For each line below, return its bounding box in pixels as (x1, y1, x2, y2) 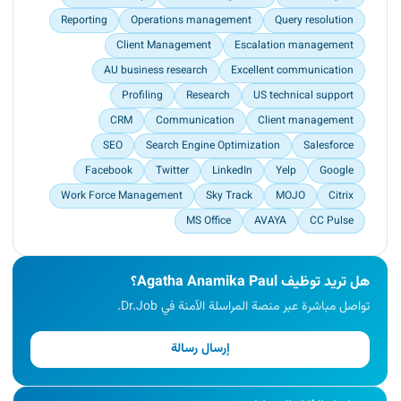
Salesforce (303, 138, 354, 155)
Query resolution (275, 13, 354, 30)
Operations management (131, 13, 252, 30)
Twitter (156, 163, 189, 180)
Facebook (85, 163, 132, 180)
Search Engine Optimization (146, 138, 280, 155)
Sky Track (206, 188, 252, 205)
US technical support (253, 88, 354, 105)
